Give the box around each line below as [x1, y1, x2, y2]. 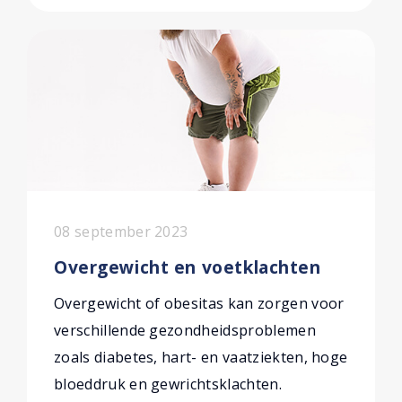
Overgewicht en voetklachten [54, 255, 321, 279]
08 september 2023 [54, 222, 188, 241]
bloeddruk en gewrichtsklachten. [54, 374, 282, 394]
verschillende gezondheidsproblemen [54, 320, 316, 340]
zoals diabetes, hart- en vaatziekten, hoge [54, 347, 348, 367]
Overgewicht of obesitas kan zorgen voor [54, 293, 345, 313]
